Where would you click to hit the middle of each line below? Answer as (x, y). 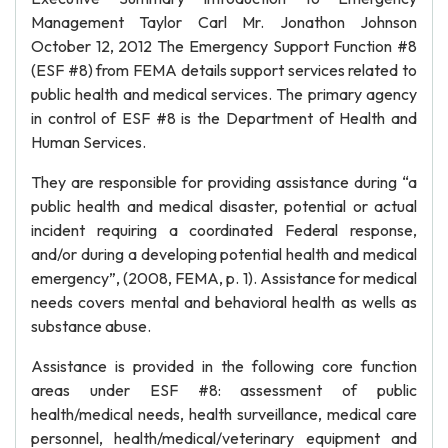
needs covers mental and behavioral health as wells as (224, 302)
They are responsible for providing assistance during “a (224, 182)
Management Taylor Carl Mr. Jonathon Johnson (224, 22)
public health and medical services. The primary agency (224, 94)
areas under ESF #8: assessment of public (224, 390)
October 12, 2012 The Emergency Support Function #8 (224, 46)
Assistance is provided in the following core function (224, 366)
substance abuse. (91, 326)
